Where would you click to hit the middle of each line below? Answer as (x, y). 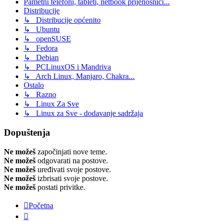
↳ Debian (41, 58)
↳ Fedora (41, 48)
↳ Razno (40, 95)
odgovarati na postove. (72, 160)
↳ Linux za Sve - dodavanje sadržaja (83, 113)
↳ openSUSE (47, 39)
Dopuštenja (27, 133)
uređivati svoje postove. (73, 169)
